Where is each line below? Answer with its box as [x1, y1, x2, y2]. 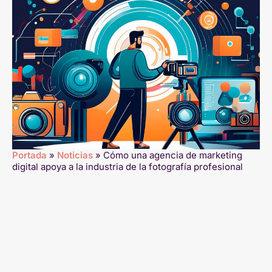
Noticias [57, 149, 93, 161]
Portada [12, 149, 47, 161]
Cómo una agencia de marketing [103, 149, 242, 161]
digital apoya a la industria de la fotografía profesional [12, 160, 243, 172]
